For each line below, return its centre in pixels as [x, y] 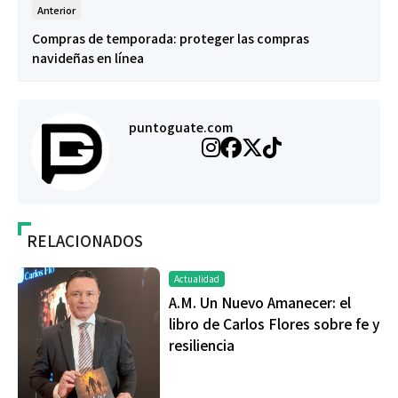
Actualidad [197, 279]
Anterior [56, 10]
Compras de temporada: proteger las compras [171, 39]
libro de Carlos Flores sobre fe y [274, 324]
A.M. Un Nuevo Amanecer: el [260, 302]
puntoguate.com [181, 127]
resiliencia [202, 345]
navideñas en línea [88, 58]
